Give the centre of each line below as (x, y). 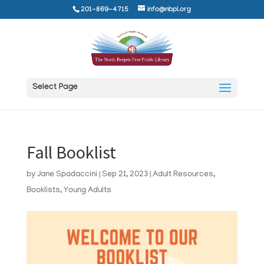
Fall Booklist (71, 152)
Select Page (55, 88)
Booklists (43, 191)
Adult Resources (183, 175)
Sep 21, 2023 (125, 175)
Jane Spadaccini (67, 175)
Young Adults (87, 191)
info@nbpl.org (169, 10)
